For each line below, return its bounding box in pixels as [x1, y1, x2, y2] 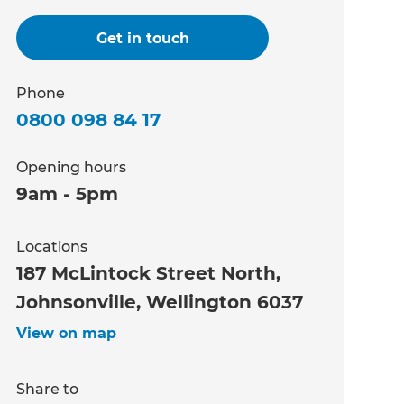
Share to [16, 380, 79, 398]
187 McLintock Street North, [16, 262, 281, 284]
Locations [16, 237, 88, 255]
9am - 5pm [16, 182, 119, 205]
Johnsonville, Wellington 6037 [16, 290, 304, 313]
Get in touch [96, 29, 189, 47]
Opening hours [16, 158, 127, 176]
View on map [16, 324, 117, 342]
